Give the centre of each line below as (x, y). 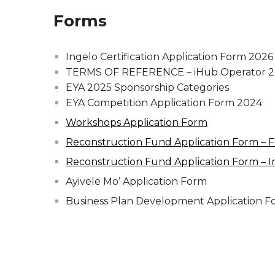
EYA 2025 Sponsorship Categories (147, 87)
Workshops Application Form (137, 122)
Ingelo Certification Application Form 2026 (169, 57)
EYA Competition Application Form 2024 (164, 103)
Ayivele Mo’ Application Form (136, 181)
